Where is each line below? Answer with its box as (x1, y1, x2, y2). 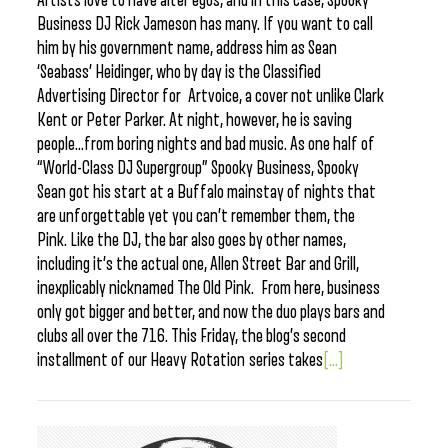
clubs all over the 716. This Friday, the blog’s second (37, 326, 346, 346)
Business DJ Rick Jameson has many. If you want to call (37, 14, 373, 34)
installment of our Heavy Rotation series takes (37, 350, 323, 370)
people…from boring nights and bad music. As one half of (37, 134, 375, 154)
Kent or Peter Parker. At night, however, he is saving (37, 110, 352, 130)
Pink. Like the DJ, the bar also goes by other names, (37, 230, 346, 250)
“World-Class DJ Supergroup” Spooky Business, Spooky (37, 158, 359, 178)
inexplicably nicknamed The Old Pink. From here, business (37, 278, 380, 298)
